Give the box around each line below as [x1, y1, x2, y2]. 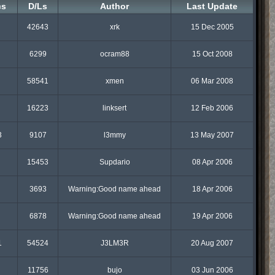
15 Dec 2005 [190, 23, 234, 31]
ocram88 [99, 50, 130, 58]
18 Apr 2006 [192, 185, 233, 193]
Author [100, 1, 129, 11]
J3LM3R [100, 239, 129, 247]
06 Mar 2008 [191, 77, 233, 85]
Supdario [99, 158, 130, 166]
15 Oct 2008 [192, 50, 233, 58]
